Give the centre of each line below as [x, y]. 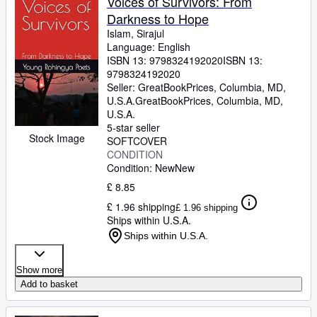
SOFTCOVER [137, 141]
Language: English [149, 47]
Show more [39, 270]
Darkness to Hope [158, 18]
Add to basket [49, 284]
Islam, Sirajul [136, 33]
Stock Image [57, 138]
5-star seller [133, 127]
